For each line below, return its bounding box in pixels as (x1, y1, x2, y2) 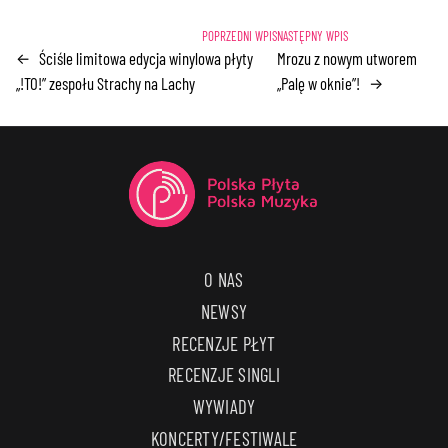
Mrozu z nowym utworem (276, 48, 417, 69)
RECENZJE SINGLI (168, 363, 280, 387)
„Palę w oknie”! (276, 73, 360, 94)
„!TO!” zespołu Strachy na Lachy (16, 73, 196, 94)
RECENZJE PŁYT (172, 331, 276, 355)
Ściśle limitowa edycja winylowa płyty (39, 48, 254, 69)
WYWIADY (192, 395, 256, 418)
